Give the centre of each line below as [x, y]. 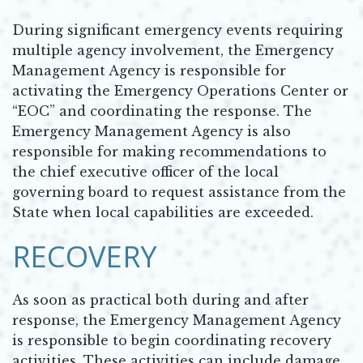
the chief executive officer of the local [145, 171]
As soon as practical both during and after [160, 299]
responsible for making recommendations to [169, 151]
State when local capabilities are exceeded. [163, 212]
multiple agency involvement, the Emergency [173, 50]
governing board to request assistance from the [179, 192]
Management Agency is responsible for [149, 70]
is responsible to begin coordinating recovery [172, 340]
